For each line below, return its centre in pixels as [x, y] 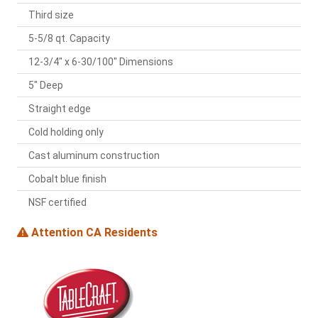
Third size [51, 15]
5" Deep [46, 86]
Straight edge [60, 109]
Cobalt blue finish [67, 179]
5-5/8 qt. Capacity [69, 39]
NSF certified [57, 203]
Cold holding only [66, 132]
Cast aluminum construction [94, 156]
